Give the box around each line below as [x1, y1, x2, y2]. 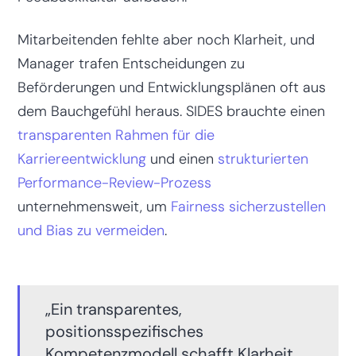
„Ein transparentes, [44, 298, 182, 319]
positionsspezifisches [44, 320, 203, 342]
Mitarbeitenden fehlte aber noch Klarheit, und [17, 29, 315, 49]
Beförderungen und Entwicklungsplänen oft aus [17, 77, 326, 97]
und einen [145, 149, 218, 168]
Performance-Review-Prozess [17, 172, 211, 192]
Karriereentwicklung [17, 149, 146, 168]
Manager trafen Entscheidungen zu [17, 53, 245, 73]
